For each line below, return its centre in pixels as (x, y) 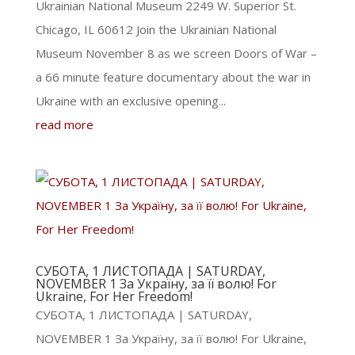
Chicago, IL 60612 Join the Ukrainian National (156, 29)
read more (64, 124)
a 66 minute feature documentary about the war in (173, 77)
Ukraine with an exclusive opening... (130, 101)
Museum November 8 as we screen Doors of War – (176, 53)
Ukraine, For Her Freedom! (114, 296)
